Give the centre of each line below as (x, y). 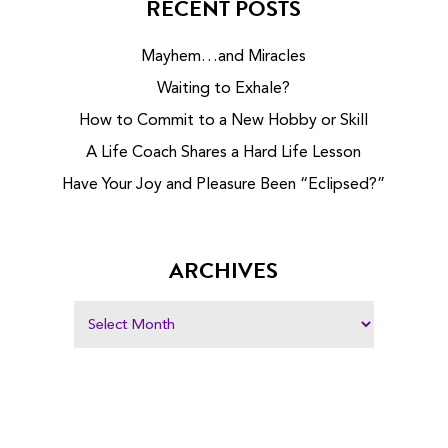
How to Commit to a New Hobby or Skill (224, 120)
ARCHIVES (224, 270)
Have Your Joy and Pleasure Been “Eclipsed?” (224, 184)
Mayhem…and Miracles (224, 56)
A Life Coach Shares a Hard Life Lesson (224, 152)
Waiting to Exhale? (224, 88)
